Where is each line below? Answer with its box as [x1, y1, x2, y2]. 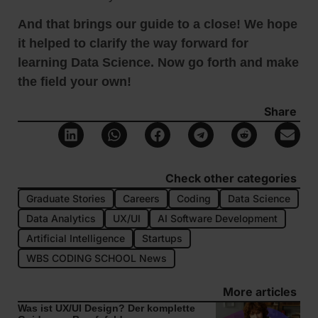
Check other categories [165, 170, 297, 185]
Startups [142, 231, 182, 244]
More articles [223, 284, 297, 299]
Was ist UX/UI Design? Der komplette [18, 302, 195, 314]
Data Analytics [26, 212, 96, 224]
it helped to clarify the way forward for [18, 36, 248, 51]
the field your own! [18, 75, 131, 89]
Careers [123, 192, 160, 204]
